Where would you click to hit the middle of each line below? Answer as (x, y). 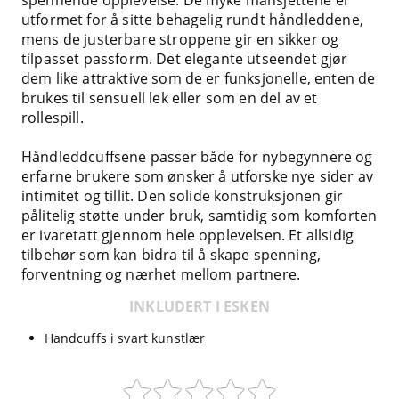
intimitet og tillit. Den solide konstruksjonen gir (183, 195)
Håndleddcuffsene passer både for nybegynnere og (197, 156)
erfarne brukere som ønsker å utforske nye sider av (198, 176)
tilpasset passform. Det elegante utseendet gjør (185, 58)
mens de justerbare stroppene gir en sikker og (180, 39)
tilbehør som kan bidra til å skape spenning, (171, 254)
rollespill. (53, 117)
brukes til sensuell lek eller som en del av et (170, 98)
